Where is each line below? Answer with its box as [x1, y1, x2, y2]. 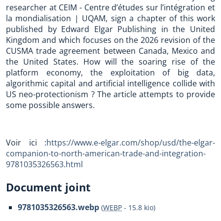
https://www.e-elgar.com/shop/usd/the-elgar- [46, 137, 215, 148]
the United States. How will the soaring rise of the [6, 56, 215, 67]
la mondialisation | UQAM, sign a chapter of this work [6, 13, 215, 24]
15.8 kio [128, 203, 153, 212]
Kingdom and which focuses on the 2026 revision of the [6, 35, 215, 45]
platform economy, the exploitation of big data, [6, 67, 215, 78]
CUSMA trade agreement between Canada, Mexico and [6, 45, 215, 56]
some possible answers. [6, 100, 95, 110]
